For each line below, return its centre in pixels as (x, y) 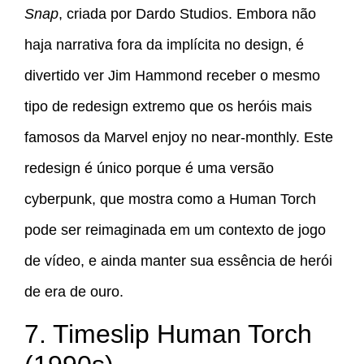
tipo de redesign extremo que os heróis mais (168, 106)
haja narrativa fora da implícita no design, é (164, 44)
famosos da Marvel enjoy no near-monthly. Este (179, 137)
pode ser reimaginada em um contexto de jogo (175, 230)
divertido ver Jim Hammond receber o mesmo (172, 75)
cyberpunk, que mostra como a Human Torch (170, 199)
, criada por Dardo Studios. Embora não (187, 13)
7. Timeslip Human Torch (168, 334)
